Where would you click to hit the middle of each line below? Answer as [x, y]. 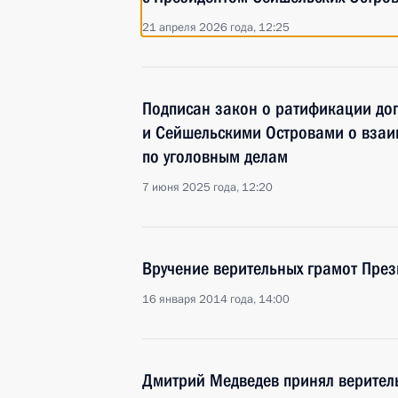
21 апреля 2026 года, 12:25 [216, 28]
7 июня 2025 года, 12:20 [207, 187]
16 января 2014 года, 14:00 [216, 299]
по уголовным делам [215, 156]
